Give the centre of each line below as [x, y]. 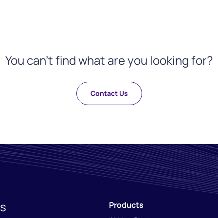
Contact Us [109, 93]
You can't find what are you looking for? [109, 60]
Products [126, 205]
